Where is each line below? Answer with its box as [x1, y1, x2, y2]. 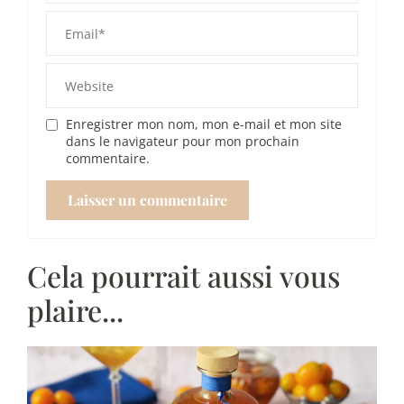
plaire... [27, 289, 124, 329]
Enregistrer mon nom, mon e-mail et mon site [66, 115, 342, 133]
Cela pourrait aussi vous [27, 255, 340, 295]
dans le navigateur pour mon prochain [66, 133, 299, 151]
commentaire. [66, 150, 150, 168]
